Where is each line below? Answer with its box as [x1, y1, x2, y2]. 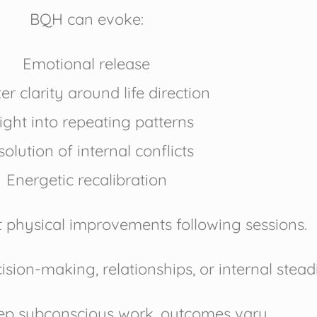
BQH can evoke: [29, 9, 144, 30]
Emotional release [23, 54, 150, 74]
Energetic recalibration [6, 170, 167, 190]
